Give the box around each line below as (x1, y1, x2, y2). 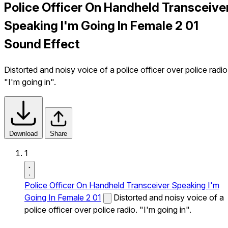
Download (9, 129, 38, 137)
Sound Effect (4, 36, 80, 51)
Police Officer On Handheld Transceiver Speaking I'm (24, 180, 219, 190)
